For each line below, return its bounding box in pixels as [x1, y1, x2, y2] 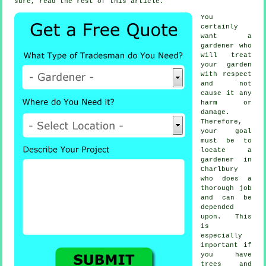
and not [201, 80, 252, 88]
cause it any [201, 90, 252, 97]
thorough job [201, 185, 252, 192]
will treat [201, 52, 252, 59]
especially [201, 232, 243, 240]
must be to [201, 137, 252, 145]
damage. [201, 109, 230, 116]
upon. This [201, 213, 252, 221]
